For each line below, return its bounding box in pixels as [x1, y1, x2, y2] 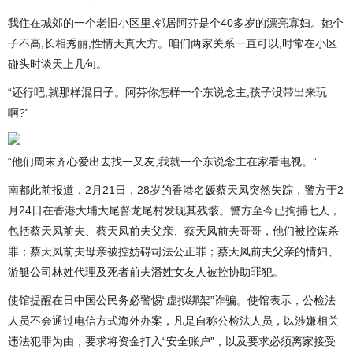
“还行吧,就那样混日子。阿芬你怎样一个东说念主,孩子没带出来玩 [8, 86, 327, 98]
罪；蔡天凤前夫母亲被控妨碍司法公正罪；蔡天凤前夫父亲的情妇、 [8, 245, 339, 258]
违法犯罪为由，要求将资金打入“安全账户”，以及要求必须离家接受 [8, 335, 336, 347]
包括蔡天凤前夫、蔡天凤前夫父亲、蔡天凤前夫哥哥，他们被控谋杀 [8, 225, 339, 237]
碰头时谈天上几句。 [8, 58, 107, 70]
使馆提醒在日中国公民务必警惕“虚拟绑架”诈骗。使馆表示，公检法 [8, 294, 336, 307]
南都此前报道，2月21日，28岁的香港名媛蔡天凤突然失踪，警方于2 [8, 184, 344, 196]
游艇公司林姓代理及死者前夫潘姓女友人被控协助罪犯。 [8, 266, 284, 278]
